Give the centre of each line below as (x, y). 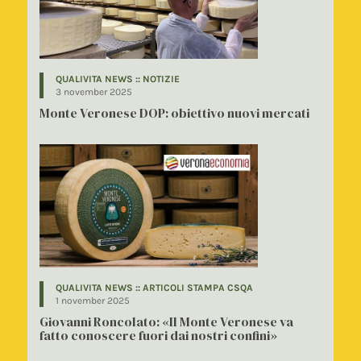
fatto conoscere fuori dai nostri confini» (158, 336)
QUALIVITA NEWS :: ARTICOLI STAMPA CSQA (154, 288)
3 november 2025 (93, 91)
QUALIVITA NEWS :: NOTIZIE (117, 79)
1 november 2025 (92, 301)
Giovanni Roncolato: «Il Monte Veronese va (166, 322)
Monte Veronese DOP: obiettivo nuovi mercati (174, 112)
